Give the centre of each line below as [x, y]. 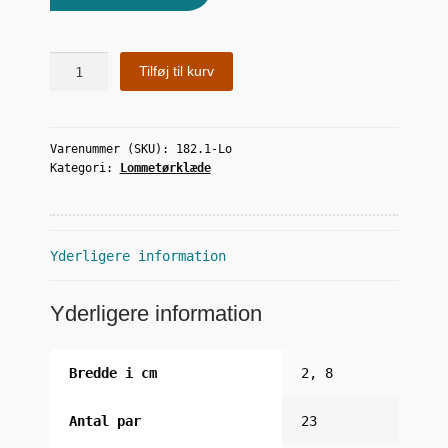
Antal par [105, 420]
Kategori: [84, 168]
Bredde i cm [113, 372]
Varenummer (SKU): [112, 149]
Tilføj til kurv [177, 71]
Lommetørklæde [165, 168]
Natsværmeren [96, 62]
